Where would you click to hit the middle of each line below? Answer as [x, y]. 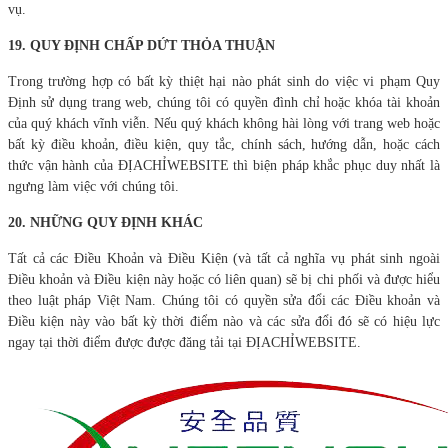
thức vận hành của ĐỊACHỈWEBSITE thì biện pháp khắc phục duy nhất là [224, 165]
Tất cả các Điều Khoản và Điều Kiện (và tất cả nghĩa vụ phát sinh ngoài [224, 258]
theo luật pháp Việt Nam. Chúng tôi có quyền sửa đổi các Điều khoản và [224, 300]
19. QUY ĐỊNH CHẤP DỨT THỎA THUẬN [141, 45]
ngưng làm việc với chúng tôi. [93, 186]
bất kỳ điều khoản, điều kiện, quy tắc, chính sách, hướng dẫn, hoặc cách [224, 144]
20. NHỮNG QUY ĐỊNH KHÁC [105, 222]
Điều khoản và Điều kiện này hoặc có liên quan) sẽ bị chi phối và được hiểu [224, 279]
